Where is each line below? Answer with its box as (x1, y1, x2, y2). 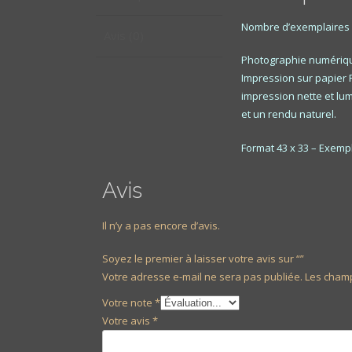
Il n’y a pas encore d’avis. (102, 218, 221, 233)
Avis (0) (104, 27, 144, 44)
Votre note (102, 295, 156, 310)
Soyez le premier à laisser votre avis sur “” (102, 251, 305, 266)
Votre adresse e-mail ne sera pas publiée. (102, 269, 303, 284)
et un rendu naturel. (240, 107, 336, 122)
